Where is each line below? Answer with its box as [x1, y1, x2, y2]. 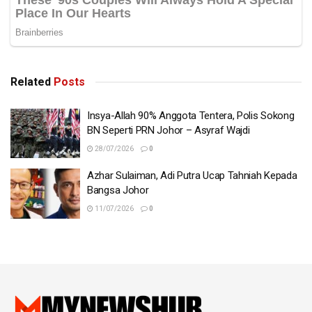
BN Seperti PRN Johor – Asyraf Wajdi [87, 123, 250, 136]
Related [10, 75, 51, 88]
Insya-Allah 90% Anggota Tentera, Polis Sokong [87, 109, 295, 122]
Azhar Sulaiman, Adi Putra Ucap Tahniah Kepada [87, 169, 297, 182]
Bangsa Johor [87, 184, 149, 197]
